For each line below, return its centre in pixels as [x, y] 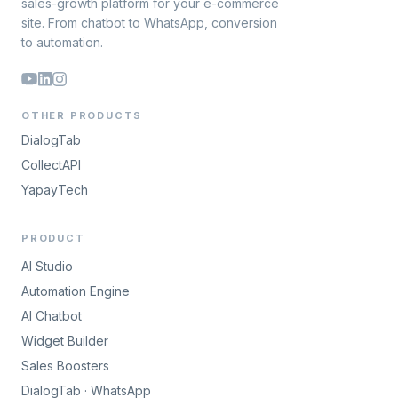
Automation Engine [76, 291]
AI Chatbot [52, 315]
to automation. [62, 42]
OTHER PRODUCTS [82, 115]
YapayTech [55, 189]
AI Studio [47, 266]
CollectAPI [51, 164]
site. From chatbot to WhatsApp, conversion [149, 22]
